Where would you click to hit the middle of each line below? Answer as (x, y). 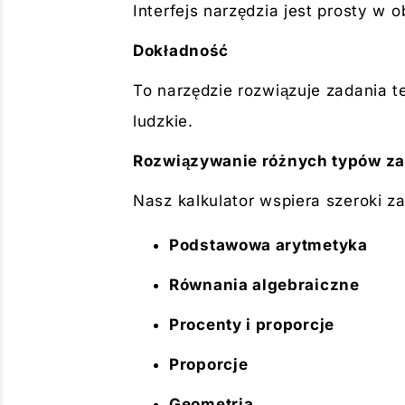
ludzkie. (163, 121)
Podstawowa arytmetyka (268, 245)
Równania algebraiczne (264, 285)
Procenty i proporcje (252, 325)
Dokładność (181, 51)
